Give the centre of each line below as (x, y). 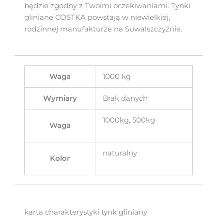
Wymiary (60, 99)
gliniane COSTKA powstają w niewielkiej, (97, 17)
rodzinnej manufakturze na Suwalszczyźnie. (103, 29)
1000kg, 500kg (129, 120)
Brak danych (125, 99)
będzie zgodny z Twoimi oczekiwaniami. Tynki (107, 6)
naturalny (120, 153)
